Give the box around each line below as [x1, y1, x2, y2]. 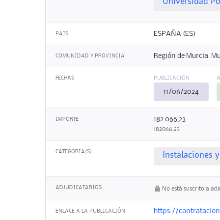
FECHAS [55, 76, 74, 81]
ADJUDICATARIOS [55, 185, 102, 191]
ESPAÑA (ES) [154, 30, 195, 37]
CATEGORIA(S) [55, 149, 92, 154]
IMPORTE [55, 116, 79, 122]
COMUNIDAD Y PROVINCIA [55, 54, 125, 59]
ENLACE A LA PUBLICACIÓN [55, 209, 125, 214]
